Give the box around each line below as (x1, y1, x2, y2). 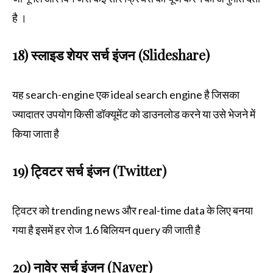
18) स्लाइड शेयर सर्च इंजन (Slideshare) (12, 46, 210, 65)
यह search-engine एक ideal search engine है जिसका (12, 88, 239, 102)
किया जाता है (12, 127, 63, 141)
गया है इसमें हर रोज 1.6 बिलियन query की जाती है (12, 223, 204, 237)
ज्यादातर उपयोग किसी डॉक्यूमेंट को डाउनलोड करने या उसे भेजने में (12, 107, 255, 121)
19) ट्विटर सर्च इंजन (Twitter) (12, 161, 169, 180)
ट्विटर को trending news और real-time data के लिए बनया (12, 204, 253, 218)
